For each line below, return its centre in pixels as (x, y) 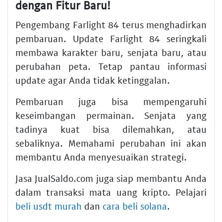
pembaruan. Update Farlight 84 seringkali (111, 38)
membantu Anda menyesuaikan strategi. (101, 157)
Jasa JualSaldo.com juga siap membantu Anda (111, 178)
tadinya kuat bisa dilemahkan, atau (111, 129)
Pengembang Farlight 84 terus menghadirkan (111, 25)
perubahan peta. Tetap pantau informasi (111, 66)
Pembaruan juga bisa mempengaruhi (111, 101)
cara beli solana (135, 206)
